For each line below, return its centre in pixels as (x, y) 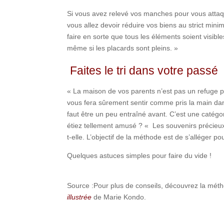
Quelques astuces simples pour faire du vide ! (139, 155)
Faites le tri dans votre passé (143, 70)
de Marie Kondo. (119, 197)
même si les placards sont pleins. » (123, 48)
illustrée (79, 197)
